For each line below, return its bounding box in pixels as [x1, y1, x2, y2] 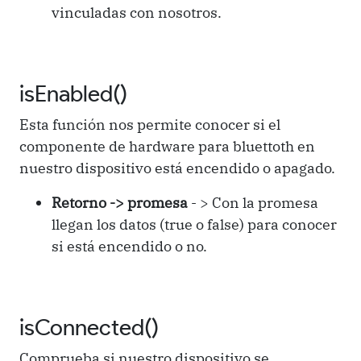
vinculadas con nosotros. [52, 2, 222, 22]
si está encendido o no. [52, 236, 207, 255]
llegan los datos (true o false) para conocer [52, 214, 337, 234]
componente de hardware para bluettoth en [19, 136, 315, 156]
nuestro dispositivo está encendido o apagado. [19, 158, 335, 177]
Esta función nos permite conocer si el [19, 114, 280, 134]
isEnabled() [19, 79, 127, 107]
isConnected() [19, 313, 159, 341]
